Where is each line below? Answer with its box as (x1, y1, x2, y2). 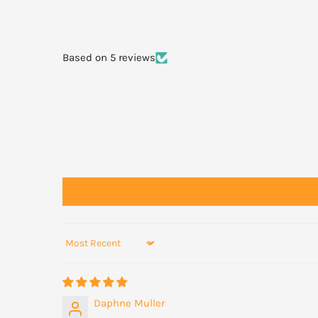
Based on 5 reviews (62, 51, 155, 65)
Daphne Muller (94, 297, 165, 310)
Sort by (62, 243, 96, 256)
